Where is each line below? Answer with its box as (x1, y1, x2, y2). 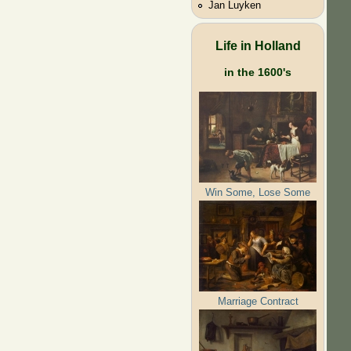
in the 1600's (224, 65, 292, 78)
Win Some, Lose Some (205, 186, 311, 198)
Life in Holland (215, 38, 301, 52)
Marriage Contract (217, 295, 299, 307)
